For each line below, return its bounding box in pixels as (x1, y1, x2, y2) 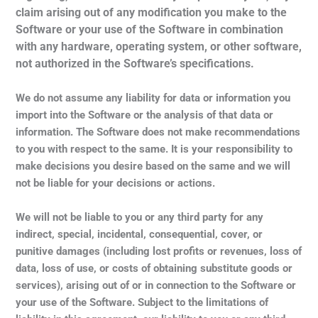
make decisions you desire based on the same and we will (16, 159, 291, 172)
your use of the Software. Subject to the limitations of (16, 295, 269, 309)
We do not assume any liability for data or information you (16, 91, 291, 104)
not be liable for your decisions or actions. (16, 176, 216, 190)
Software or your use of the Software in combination (16, 22, 284, 36)
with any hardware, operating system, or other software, (16, 39, 302, 53)
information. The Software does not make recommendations (16, 125, 301, 138)
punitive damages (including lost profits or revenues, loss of (16, 244, 302, 258)
